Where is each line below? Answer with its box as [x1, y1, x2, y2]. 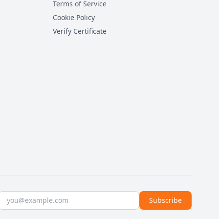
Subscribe [149, 196, 182, 205]
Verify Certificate [53, 26, 107, 36]
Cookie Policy [53, 13, 95, 22]
